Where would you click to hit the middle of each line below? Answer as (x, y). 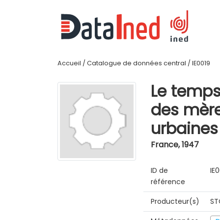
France (165, 145)
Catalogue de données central (137, 63)
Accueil (69, 63)
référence (168, 182)
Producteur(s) (175, 201)
